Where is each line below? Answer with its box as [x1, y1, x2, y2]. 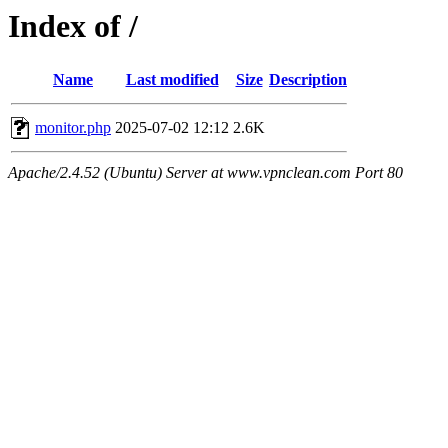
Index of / [8, 8, 138, 44]
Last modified [125, 71, 219, 89]
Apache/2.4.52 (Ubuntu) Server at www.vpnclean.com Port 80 [8, 164, 403, 182]
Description [269, 71, 347, 89]
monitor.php [35, 119, 111, 137]
